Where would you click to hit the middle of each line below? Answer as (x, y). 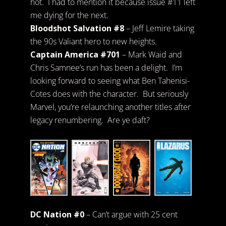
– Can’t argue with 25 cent (131, 215)
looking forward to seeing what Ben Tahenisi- (110, 80)
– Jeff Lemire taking (159, 28)
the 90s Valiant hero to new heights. (93, 41)
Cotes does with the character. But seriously (109, 94)
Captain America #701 (75, 54)
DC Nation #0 (57, 215)
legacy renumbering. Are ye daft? (90, 120)
